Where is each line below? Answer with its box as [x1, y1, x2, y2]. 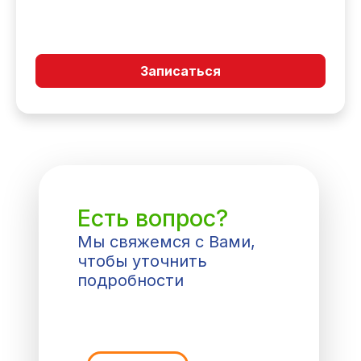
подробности [77, 271, 184, 290]
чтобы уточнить [77, 251, 207, 271]
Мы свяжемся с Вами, [77, 232, 255, 251]
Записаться [140, 63, 221, 79]
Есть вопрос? [77, 204, 228, 232]
